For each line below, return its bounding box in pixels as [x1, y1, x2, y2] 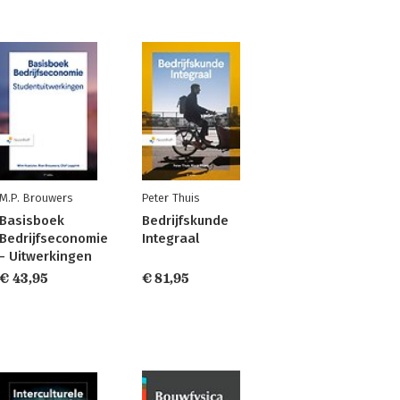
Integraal [141, 230, 199, 247]
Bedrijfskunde [141, 212, 229, 229]
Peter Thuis [141, 191, 199, 205]
